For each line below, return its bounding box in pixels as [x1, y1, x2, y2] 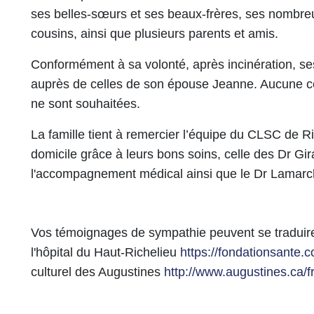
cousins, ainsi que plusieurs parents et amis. [31, 27, 278, 41]
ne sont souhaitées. [31, 97, 140, 111]
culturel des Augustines [31, 265, 164, 279]
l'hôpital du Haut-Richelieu [31, 245, 180, 259]
